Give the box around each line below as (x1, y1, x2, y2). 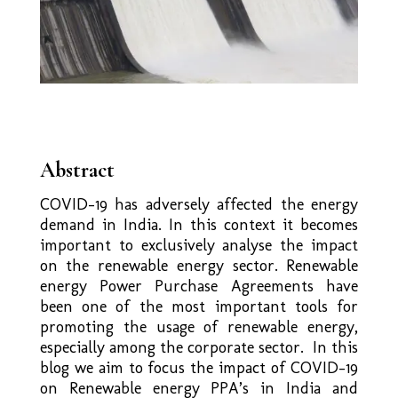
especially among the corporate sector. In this (39, 337, 359, 357)
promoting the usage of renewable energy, (39, 316, 359, 337)
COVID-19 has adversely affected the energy (39, 194, 359, 214)
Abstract (39, 156, 115, 183)
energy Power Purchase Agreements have (39, 275, 359, 296)
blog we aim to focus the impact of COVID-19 (39, 357, 359, 378)
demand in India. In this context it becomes (39, 214, 359, 235)
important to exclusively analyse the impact (39, 235, 359, 255)
